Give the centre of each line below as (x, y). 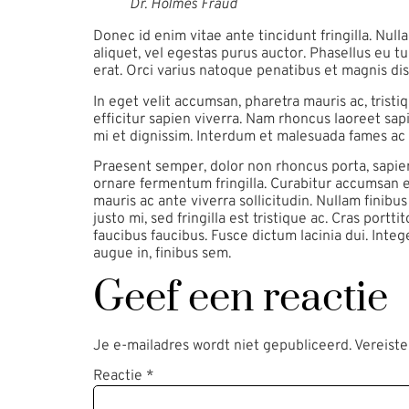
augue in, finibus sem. (162, 254)
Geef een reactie (241, 298)
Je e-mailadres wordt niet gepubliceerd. (222, 346)
